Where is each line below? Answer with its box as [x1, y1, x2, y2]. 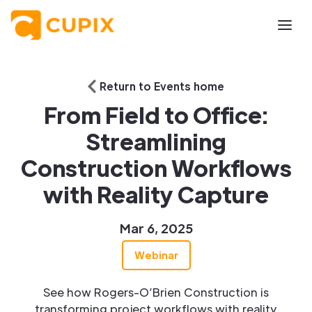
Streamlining [86, 127, 226, 155]
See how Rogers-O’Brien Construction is [43, 285, 269, 299]
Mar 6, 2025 [119, 220, 193, 236]
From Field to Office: [44, 100, 268, 129]
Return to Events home [100, 79, 224, 93]
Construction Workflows [20, 153, 292, 182]
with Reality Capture [43, 180, 269, 208]
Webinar [134, 249, 178, 261]
